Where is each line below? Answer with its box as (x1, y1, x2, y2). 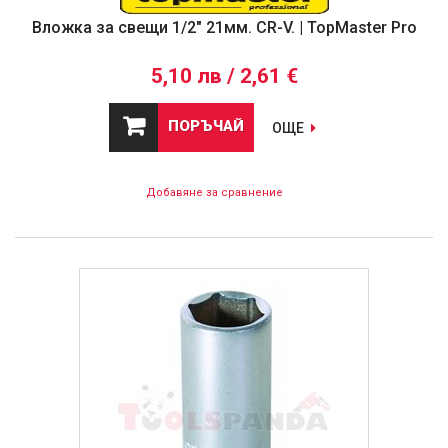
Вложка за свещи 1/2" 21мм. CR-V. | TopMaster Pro (31, 18, 417, 38)
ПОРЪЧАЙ (168, 117, 244, 136)
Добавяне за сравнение (145, 186, 283, 200)
